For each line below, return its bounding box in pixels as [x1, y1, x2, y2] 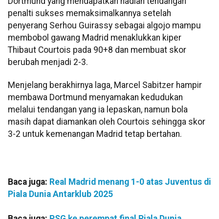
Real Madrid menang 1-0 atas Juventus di [49, 176, 211, 187]
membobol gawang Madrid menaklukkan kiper [8, 32, 181, 43]
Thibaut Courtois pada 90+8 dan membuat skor [8, 44, 186, 55]
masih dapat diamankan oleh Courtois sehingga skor [8, 117, 205, 127]
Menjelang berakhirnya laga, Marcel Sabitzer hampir [8, 80, 202, 90]
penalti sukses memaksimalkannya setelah [8, 8, 171, 18]
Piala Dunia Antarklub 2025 [8, 189, 113, 199]
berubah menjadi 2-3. [8, 57, 88, 67]
